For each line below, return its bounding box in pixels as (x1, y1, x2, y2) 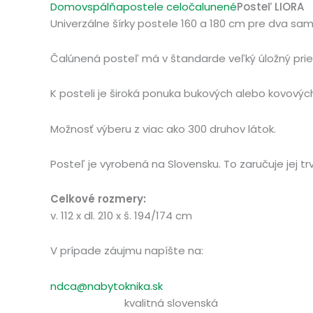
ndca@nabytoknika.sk (50, 278, 163, 293)
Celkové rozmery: (50, 191, 146, 207)
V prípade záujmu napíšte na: (50, 243, 203, 259)
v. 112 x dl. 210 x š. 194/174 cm (50, 208, 192, 224)
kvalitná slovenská (124, 295, 218, 310)
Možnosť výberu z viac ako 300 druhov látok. (50, 121, 276, 136)
